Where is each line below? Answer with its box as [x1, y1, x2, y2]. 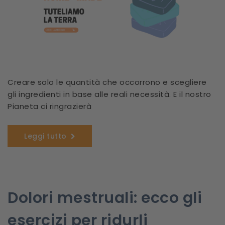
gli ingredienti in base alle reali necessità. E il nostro [8, 89, 211, 100]
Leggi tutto [24, 131, 67, 142]
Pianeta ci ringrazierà [8, 101, 91, 112]
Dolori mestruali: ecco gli [8, 187, 202, 209]
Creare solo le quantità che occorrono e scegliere [8, 77, 207, 88]
